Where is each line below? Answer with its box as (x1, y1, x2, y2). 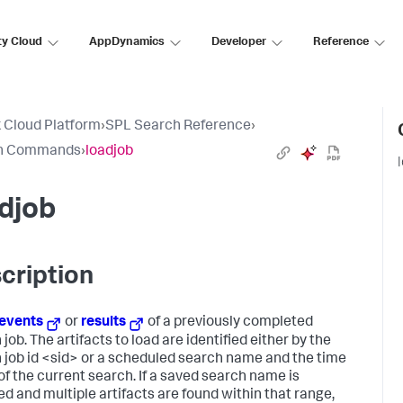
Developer (211, 36, 266, 49)
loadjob (85, 145, 133, 159)
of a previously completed (145, 316, 314, 330)
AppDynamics (89, 36, 165, 49)
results (81, 316, 127, 330)
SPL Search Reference (105, 120, 251, 134)
